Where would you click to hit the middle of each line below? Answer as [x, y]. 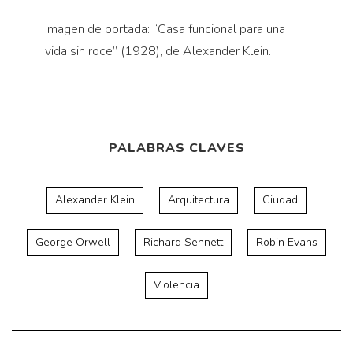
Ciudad [280, 199]
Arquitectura [199, 199]
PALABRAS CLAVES [176, 148]
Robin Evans [287, 242]
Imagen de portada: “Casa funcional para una [165, 29]
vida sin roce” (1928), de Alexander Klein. [158, 51]
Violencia [176, 284]
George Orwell [73, 242]
